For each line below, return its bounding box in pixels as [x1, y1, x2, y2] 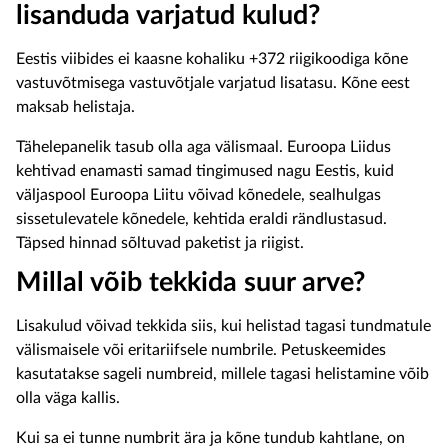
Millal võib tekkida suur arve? [16, 270, 365, 296]
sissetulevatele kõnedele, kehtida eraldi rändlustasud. [16, 211, 387, 227]
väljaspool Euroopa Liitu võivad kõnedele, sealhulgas [16, 187, 381, 203]
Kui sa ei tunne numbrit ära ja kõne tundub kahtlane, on [16, 430, 405, 446]
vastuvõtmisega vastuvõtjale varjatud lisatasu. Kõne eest [16, 75, 410, 91]
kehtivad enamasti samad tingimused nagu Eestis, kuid [16, 163, 394, 179]
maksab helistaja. [16, 99, 135, 115]
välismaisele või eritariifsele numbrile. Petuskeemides [16, 342, 386, 358]
